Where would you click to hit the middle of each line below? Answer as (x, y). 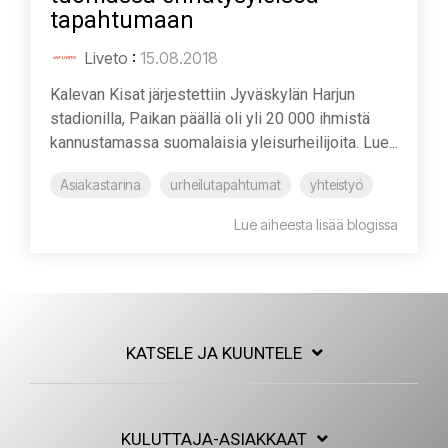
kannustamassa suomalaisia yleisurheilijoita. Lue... (224, 142)
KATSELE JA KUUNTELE (213, 352)
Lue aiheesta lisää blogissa (316, 224)
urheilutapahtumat (225, 184)
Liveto (106, 57)
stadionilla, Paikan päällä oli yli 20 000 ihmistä (210, 118)
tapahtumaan (122, 20)
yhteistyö (336, 184)
